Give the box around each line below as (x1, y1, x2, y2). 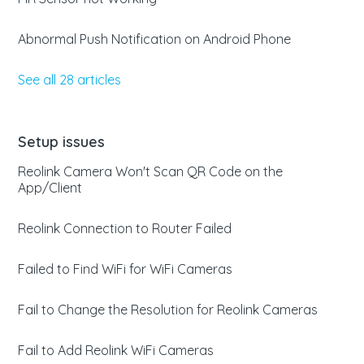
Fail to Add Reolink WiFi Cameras (18, 342, 214, 358)
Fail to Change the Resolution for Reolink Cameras (18, 301, 318, 318)
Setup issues (18, 132, 106, 151)
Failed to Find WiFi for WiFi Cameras (18, 261, 233, 277)
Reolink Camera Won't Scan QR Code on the (18, 163, 284, 180)
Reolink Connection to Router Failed (18, 220, 232, 236)
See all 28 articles (18, 71, 122, 88)
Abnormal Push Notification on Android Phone (18, 31, 292, 47)
